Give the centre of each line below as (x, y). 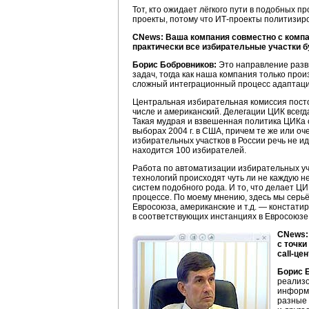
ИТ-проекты (239, 19)
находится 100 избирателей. (189, 150)
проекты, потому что (174, 19)
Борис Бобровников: (175, 65)
